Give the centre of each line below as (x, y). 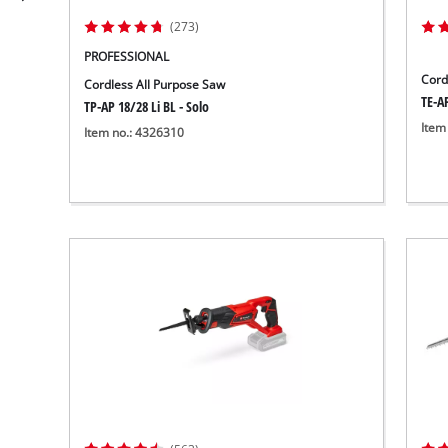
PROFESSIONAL (127, 56)
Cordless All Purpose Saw (155, 84)
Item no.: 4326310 (134, 133)
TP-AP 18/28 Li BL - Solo (147, 106)
